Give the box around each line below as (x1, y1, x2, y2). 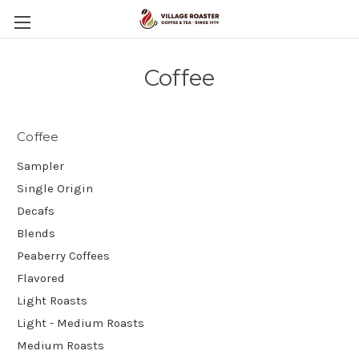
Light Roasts (17, 292, 87, 308)
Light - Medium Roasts (17, 315, 144, 330)
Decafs (17, 203, 54, 218)
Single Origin (17, 180, 93, 196)
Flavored (17, 270, 65, 285)
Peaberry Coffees (17, 248, 110, 263)
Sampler (17, 158, 64, 173)
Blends (17, 225, 55, 240)
